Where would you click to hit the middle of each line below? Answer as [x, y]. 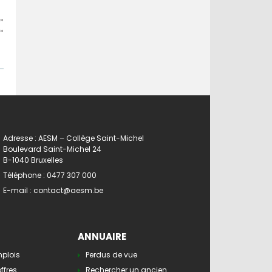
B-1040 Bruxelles [33, 160]
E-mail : [18, 191]
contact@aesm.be [68, 191]
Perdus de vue [111, 254]
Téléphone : [25, 175]
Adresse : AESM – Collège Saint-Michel [73, 138]
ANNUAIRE [102, 236]
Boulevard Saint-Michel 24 [52, 149]
